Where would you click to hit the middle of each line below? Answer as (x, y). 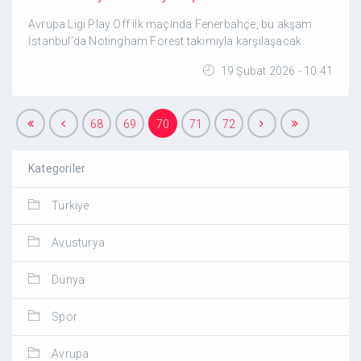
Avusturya (79, 243)
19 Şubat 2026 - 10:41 (275, 71)
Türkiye (71, 205)
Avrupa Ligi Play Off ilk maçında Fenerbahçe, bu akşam (170, 24)
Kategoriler (57, 168)
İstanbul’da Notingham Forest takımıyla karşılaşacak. (166, 41)
